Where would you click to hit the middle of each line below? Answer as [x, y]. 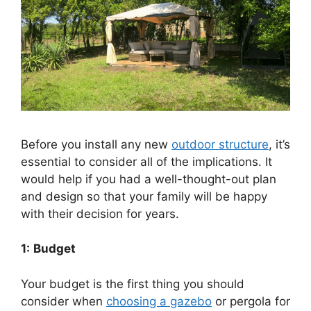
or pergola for [251, 301]
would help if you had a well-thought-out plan [149, 179]
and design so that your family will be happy [144, 196]
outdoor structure [220, 144]
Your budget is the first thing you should [133, 284]
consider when [64, 301]
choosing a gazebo [159, 301]
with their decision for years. [100, 213]
